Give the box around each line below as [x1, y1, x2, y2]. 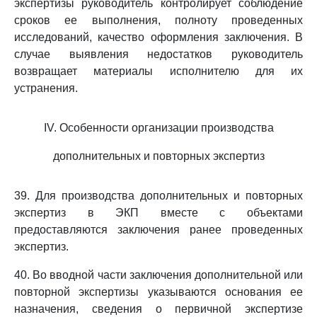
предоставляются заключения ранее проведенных [14, 224, 303, 236]
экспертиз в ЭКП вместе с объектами [14, 207, 303, 219]
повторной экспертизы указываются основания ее [14, 286, 303, 298]
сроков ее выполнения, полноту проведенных [14, 14, 303, 26]
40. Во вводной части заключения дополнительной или [14, 269, 303, 281]
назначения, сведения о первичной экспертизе [14, 303, 303, 315]
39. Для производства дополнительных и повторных [14, 190, 303, 202]
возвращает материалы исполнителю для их [14, 65, 303, 77]
